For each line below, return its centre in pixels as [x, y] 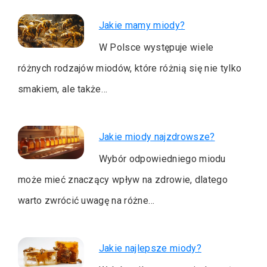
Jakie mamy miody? [142, 26]
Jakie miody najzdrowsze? [157, 137]
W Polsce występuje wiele [156, 48]
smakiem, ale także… [63, 89]
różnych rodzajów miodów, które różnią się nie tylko [130, 69]
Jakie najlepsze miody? [150, 249]
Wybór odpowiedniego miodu [162, 159]
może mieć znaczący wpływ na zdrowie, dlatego [123, 180]
